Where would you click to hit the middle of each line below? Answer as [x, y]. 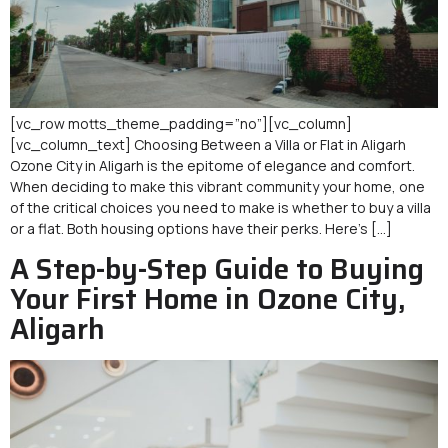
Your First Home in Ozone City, [208, 298]
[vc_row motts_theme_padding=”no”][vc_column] [181, 124]
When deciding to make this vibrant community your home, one [217, 187]
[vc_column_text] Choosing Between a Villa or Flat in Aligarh [208, 145]
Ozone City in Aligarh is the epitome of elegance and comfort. [212, 166]
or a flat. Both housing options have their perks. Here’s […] [201, 229]
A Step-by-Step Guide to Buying [217, 268]
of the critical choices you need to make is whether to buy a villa [220, 208]
